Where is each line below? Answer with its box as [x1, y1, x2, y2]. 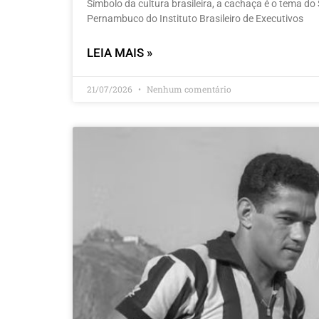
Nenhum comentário [145, 83, 231, 95]
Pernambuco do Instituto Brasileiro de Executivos [87, 13, 303, 25]
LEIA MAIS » [87, 46, 152, 61]
